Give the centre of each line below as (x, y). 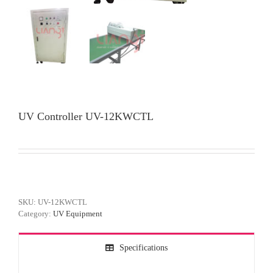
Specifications (144, 248)
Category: (36, 214)
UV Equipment (78, 214)
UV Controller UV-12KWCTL (86, 116)
